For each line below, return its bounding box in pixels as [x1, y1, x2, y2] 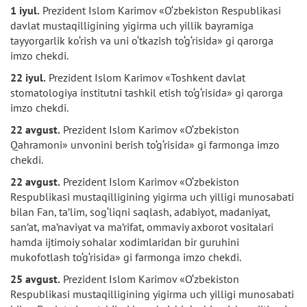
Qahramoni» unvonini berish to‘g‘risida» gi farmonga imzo [10, 138, 280, 151]
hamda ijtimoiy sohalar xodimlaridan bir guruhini [10, 235, 239, 249]
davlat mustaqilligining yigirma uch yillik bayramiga [10, 19, 254, 32]
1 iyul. [10, 3, 40, 17]
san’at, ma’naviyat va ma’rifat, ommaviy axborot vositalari [10, 220, 273, 234]
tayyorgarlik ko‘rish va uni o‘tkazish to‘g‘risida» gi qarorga [10, 34, 273, 47]
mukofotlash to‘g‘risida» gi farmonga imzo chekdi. [10, 250, 241, 264]
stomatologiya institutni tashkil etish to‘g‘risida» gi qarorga [10, 86, 283, 99]
